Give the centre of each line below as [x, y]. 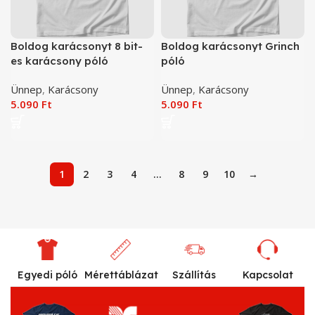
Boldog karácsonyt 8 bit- [77, 46]
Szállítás [194, 275]
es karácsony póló [59, 61]
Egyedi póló [47, 275]
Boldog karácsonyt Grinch [230, 46]
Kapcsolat [268, 275]
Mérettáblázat [121, 275]
